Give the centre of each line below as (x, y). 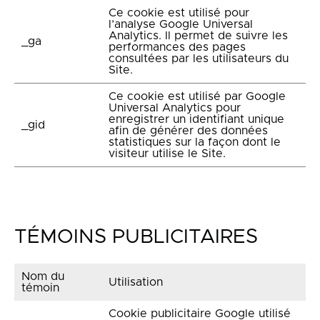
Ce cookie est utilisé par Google (197, 96)
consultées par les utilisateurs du (199, 59)
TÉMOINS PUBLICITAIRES (136, 237)
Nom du (43, 276)
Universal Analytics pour (175, 108)
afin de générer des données (188, 131)
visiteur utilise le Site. (167, 154)
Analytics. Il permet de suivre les (198, 36)
